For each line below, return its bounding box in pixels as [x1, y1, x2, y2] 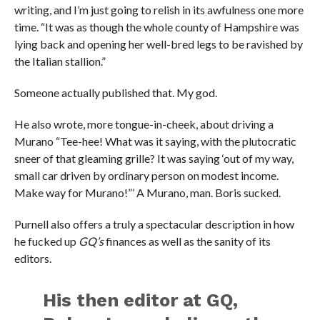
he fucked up [14, 234, 79, 248]
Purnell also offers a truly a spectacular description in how [14, 216, 294, 231]
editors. [14, 251, 51, 265]
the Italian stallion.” [14, 54, 106, 68]
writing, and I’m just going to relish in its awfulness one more [14, 2, 304, 16]
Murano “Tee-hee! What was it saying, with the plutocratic [14, 134, 296, 148]
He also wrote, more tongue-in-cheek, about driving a [14, 116, 274, 131]
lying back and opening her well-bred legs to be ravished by [14, 36, 303, 51]
